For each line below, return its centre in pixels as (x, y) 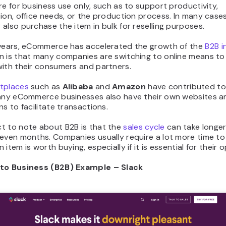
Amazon (129, 87)
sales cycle (144, 127)
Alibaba (78, 87)
